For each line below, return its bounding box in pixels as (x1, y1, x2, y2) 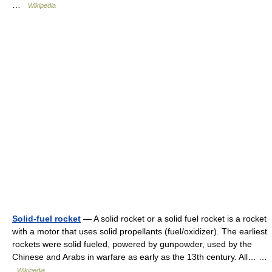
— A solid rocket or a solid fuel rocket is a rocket (81, 214, 267, 223)
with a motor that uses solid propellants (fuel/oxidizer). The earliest (12, 226, 267, 236)
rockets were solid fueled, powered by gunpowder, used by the (12, 239, 252, 249)
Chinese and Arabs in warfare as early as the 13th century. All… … (12, 252, 267, 262)
